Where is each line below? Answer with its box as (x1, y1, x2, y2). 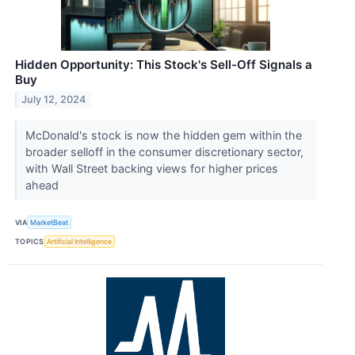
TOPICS (15, 237, 44, 246)
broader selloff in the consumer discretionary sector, (25, 145, 303, 159)
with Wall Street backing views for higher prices (25, 162, 278, 176)
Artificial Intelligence (47, 237, 113, 246)
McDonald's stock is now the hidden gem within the (25, 128, 302, 143)
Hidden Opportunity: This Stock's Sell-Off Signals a (15, 57, 312, 73)
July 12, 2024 (21, 94, 86, 106)
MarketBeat (30, 218, 69, 227)
